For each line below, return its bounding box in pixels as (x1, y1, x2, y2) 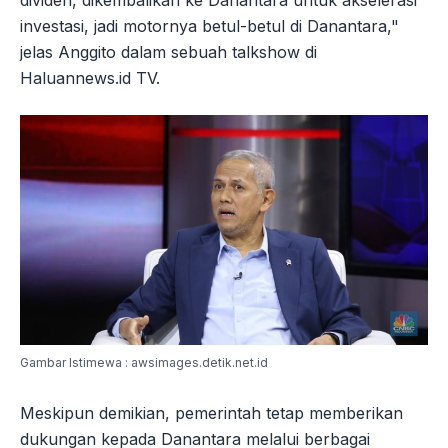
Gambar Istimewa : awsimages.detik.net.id (20, 355, 268, 371)
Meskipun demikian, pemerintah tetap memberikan (20, 403, 403, 424)
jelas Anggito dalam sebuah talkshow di (20, 42, 317, 63)
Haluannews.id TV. (20, 68, 160, 89)
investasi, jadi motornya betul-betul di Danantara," (20, 16, 399, 37)
